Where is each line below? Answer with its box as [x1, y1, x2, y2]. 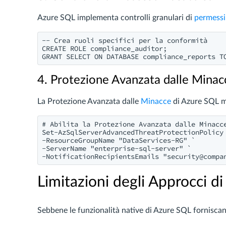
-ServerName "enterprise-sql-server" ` [42, 144, 191, 153]
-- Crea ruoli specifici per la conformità [42, 36, 207, 45]
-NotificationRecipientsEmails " [42, 152, 167, 161]
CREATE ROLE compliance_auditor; [42, 44, 167, 53]
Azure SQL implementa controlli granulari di [37, 14, 194, 22]
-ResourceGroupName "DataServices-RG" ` [42, 136, 195, 145]
